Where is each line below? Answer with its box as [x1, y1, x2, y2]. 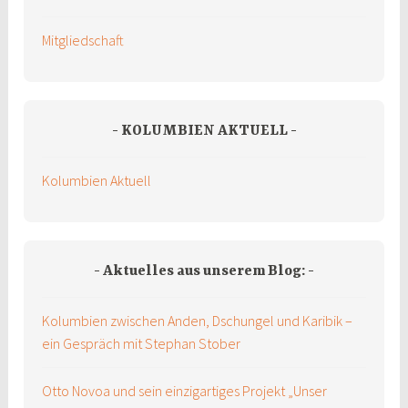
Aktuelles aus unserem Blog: [103, 262, 305, 280]
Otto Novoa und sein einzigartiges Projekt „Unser [42, 381, 328, 400]
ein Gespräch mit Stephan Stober [42, 334, 241, 353]
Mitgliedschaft [42, 31, 125, 50]
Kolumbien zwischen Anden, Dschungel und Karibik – [42, 311, 353, 331]
